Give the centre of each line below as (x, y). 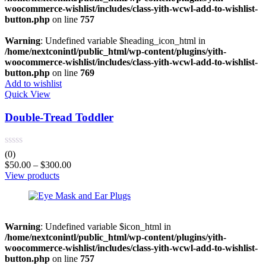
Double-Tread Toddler (59, 117)
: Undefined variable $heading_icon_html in (123, 40)
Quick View (28, 94)
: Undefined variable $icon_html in (106, 227)
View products (32, 176)
